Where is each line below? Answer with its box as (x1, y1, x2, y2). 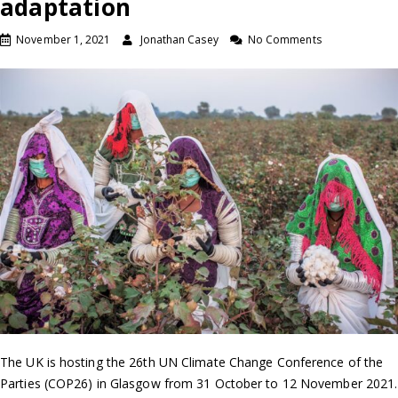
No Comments (247, 32, 322, 48)
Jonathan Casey (139, 32, 219, 48)
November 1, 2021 (16, 32, 111, 48)
